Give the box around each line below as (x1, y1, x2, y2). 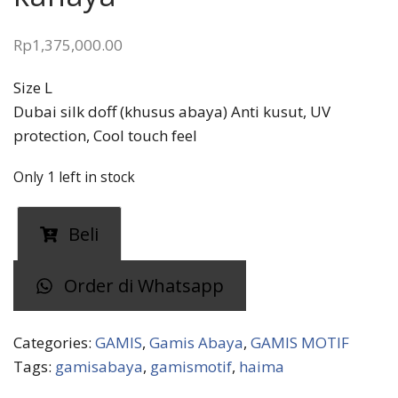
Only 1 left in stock (13, 167, 135, 187)
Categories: (13, 331, 95, 353)
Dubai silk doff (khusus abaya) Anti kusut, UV (13, 101, 330, 123)
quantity (12, 302, 73, 323)
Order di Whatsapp (60, 273, 224, 298)
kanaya (12, 278, 64, 299)
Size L (13, 77, 52, 99)
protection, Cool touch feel (13, 125, 197, 147)
